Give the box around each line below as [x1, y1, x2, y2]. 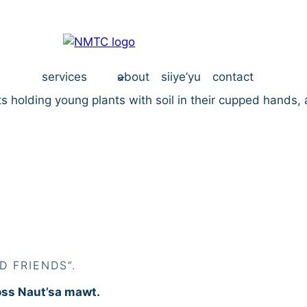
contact [212, 70, 254, 84]
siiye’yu [161, 70, 201, 84]
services [41, 70, 87, 84]
